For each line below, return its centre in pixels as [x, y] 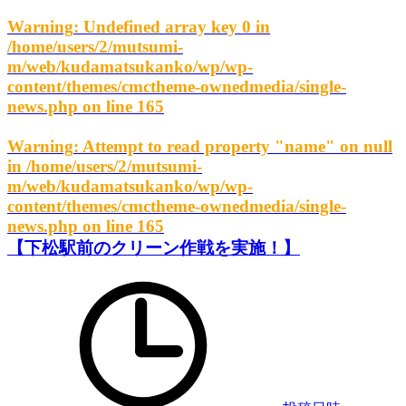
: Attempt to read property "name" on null [233, 146]
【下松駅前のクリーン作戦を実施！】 [154, 247]
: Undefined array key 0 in [172, 26]
